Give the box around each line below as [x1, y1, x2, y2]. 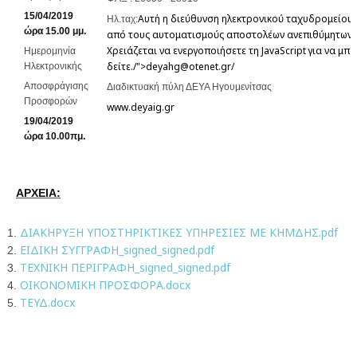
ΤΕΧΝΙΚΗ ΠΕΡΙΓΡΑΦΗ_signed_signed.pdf [20, 260, 230, 275]
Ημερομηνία [24, 45, 76, 57]
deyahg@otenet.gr [146, 60, 231, 73]
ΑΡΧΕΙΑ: [16, 186, 61, 199]
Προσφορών [24, 96, 77, 107]
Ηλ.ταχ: [107, 14, 138, 25]
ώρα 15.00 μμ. [24, 25, 86, 37]
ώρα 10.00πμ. [24, 131, 85, 142]
